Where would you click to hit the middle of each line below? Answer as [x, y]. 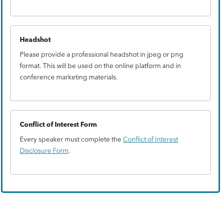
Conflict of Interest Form [58, 124]
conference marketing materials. [69, 77]
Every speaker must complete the [71, 139]
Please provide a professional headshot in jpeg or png [102, 54]
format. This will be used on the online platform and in [100, 65]
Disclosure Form [44, 150]
